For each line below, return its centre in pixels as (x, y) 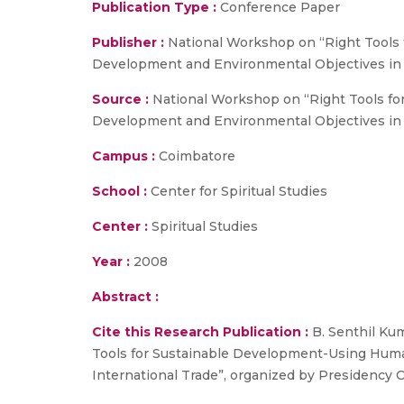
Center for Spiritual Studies (237, 191)
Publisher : (130, 42)
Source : (120, 99)
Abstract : (125, 297)
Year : (111, 262)
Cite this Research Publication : (200, 332)
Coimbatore (195, 156)
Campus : (124, 156)
